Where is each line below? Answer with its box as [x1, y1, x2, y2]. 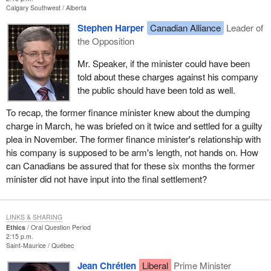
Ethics [5, 223, 25, 232]
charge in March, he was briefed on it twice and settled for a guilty [5, 119, 263, 132]
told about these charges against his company [77, 70, 258, 83]
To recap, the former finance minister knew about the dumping [5, 106, 250, 119]
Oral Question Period [30, 223, 91, 232]
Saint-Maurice [5, 241, 48, 250]
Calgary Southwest [5, 2, 62, 12]
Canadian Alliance [149, 21, 221, 34]
